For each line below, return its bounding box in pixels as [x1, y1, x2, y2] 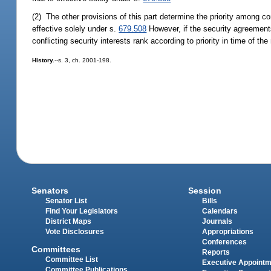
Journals [201, 218, 232, 226]
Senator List [45, 197, 88, 205]
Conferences [201, 238, 247, 246]
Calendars [201, 207, 238, 215]
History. [32, 57, 55, 64]
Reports [201, 249, 230, 256]
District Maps [45, 218, 92, 226]
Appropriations [201, 228, 253, 236]
